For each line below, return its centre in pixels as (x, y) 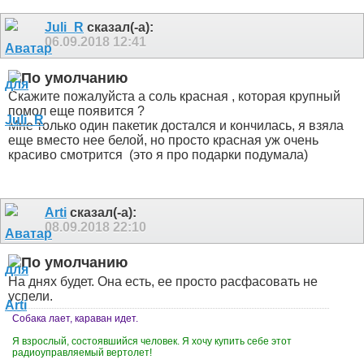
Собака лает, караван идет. (75, 318)
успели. (30, 296)
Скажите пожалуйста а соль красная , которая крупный (174, 97)
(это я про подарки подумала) (217, 155)
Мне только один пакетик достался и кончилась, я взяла (176, 126)
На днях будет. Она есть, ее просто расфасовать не (163, 281)
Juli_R (64, 28)
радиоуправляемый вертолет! (83, 352)
